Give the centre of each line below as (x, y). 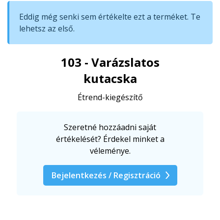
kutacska (110, 78)
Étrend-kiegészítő (110, 97)
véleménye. (110, 151)
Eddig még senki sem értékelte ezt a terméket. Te (110, 16)
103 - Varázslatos (110, 62)
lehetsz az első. (47, 28)
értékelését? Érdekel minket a (110, 139)
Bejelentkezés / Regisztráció (106, 175)
